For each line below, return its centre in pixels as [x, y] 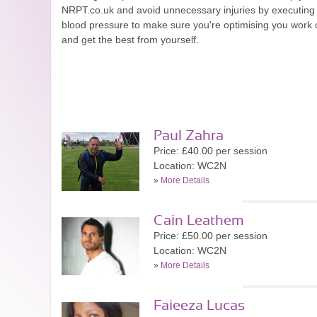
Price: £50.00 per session [211, 236]
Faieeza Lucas [199, 306]
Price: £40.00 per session [211, 151]
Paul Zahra [189, 136]
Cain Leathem [199, 221]
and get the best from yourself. [130, 40]
